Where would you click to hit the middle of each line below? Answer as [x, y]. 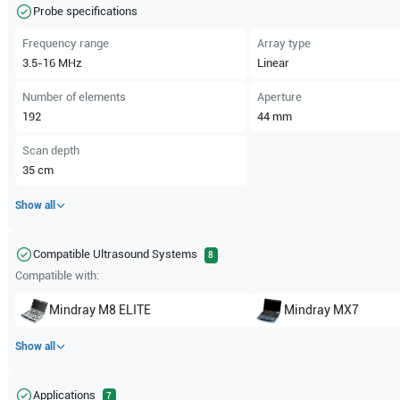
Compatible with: [58, 275]
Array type [283, 43]
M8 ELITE [125, 309]
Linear [273, 63]
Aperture [279, 97]
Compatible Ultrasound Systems [116, 254]
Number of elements [75, 97]
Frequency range [66, 43]
